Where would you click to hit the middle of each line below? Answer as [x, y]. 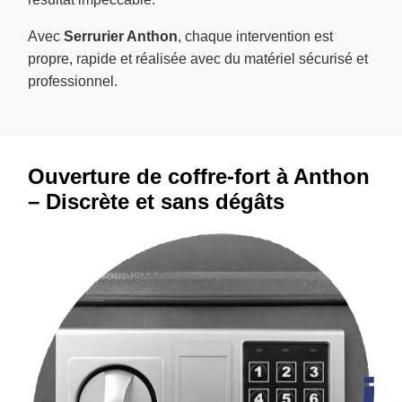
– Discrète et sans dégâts [156, 201]
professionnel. [73, 81]
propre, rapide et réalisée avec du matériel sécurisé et [198, 58]
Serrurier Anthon [121, 36]
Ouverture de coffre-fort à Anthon [199, 176]
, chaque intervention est [255, 36]
